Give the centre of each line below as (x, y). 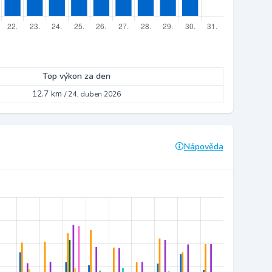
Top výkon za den (76, 76)
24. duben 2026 (94, 94)
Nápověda (204, 147)
